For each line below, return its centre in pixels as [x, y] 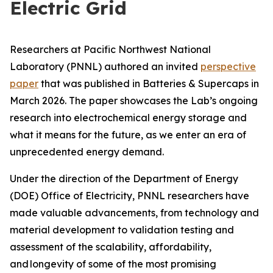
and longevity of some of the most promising [113, 264]
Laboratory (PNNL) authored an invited [105, 66]
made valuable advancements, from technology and [134, 213]
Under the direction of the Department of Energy [124, 179]
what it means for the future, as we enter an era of [128, 135]
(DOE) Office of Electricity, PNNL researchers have [129, 196]
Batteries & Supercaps [196, 83]
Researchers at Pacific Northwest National [110, 49]
